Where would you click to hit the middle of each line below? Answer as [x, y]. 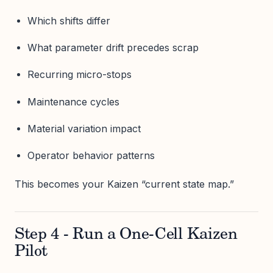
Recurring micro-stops [79, 75]
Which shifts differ [69, 21]
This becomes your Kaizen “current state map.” [124, 184]
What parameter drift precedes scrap [113, 48]
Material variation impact [84, 128]
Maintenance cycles [73, 101]
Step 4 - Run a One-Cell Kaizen [126, 235]
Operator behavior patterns [91, 155]
